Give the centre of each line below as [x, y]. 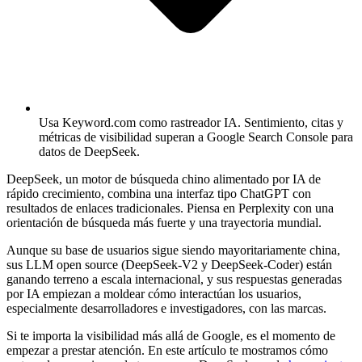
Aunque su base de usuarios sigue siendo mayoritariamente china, [173, 250]
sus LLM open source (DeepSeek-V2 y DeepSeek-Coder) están [169, 264]
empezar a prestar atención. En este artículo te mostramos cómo [167, 350]
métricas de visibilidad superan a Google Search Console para [196, 137]
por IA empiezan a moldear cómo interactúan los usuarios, [154, 293]
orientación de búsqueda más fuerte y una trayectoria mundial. [164, 222]
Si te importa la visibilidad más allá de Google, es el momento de [171, 335]
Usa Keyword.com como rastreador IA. [140, 122]
